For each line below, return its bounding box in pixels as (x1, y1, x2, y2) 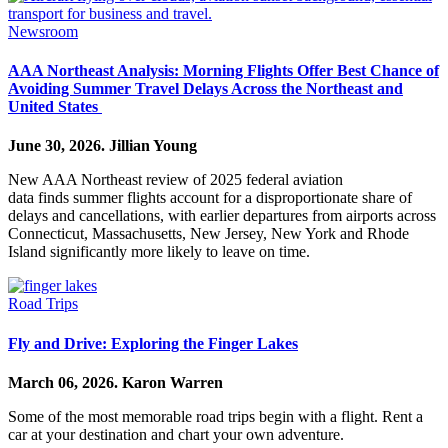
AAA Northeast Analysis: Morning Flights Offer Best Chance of (8, 62, 439, 80)
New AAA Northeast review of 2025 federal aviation (8, 171, 343, 189)
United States (8, 98, 102, 116)
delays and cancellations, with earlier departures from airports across (8, 207, 436, 225)
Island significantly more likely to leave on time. (8, 243, 310, 261)
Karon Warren (122, 373, 223, 391)
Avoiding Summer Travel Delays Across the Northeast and (8, 80, 403, 98)
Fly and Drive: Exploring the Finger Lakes (8, 334, 298, 352)
